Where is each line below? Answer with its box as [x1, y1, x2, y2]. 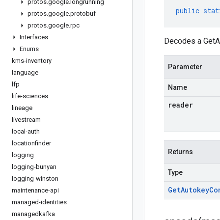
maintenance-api [12, 187, 59, 194]
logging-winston [12, 175, 58, 182]
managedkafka [12, 210, 55, 218]
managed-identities [12, 198, 67, 206]
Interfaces [20, 33, 48, 41]
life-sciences [12, 92, 48, 100]
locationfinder [12, 139, 51, 147]
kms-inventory [12, 57, 52, 64]
